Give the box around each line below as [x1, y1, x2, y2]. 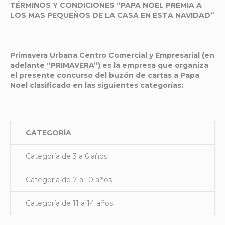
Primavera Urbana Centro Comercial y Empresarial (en [10, 51, 214, 60]
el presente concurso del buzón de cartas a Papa [10, 71, 199, 80]
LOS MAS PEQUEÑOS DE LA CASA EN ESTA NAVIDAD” [10, 11, 214, 20]
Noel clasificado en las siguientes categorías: [10, 81, 183, 90]
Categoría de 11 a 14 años [26, 199, 113, 208]
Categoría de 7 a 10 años [26, 175, 112, 184]
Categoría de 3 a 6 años [26, 152, 107, 161]
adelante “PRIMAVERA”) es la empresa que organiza [10, 61, 208, 70]
